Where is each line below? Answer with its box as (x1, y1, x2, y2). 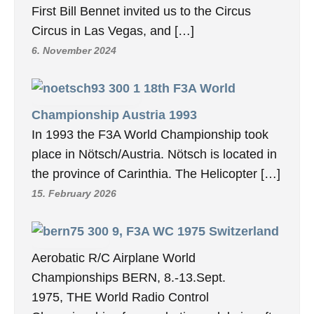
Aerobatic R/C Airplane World (32, 251, 196, 266)
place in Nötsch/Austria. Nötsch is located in (32, 147, 277, 162)
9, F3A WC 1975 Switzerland (112, 224, 279, 239)
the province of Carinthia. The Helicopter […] (32, 167, 280, 182)
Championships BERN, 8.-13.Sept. (32, 271, 226, 285)
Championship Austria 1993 (32, 108, 197, 123)
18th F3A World (144, 81, 235, 96)
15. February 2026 (32, 188, 116, 200)
